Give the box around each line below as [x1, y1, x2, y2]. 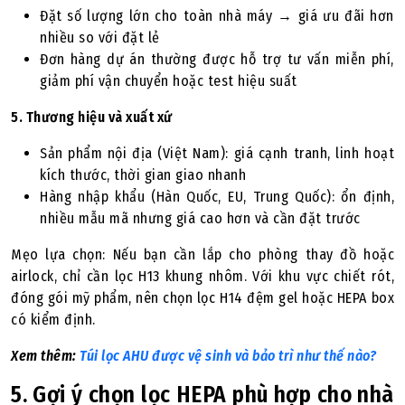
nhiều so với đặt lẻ [40, 29, 160, 46]
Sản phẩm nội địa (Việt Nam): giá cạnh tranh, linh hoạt [40, 145, 394, 162]
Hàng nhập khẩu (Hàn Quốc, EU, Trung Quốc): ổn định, [40, 188, 394, 205]
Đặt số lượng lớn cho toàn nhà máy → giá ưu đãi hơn [40, 7, 394, 24]
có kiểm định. [11, 311, 96, 328]
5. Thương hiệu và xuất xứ [11, 108, 173, 126]
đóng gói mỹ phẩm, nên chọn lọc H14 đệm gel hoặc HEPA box [11, 289, 394, 306]
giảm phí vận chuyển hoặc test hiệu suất [40, 72, 297, 89]
